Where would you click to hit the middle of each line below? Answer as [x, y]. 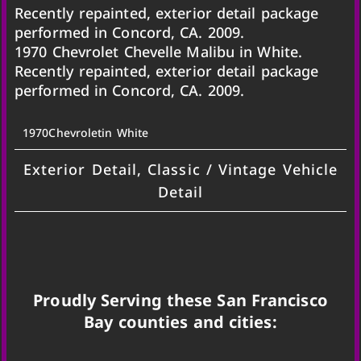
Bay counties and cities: [180, 322]
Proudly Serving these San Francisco [180, 301]
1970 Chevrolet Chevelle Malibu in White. [159, 51]
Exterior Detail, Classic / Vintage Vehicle [180, 169]
